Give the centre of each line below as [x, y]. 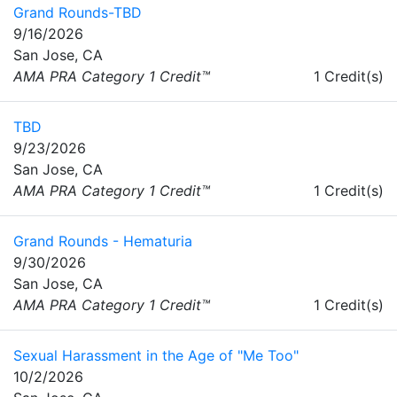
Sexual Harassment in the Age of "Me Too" [156, 356]
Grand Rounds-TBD [78, 13]
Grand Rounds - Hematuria [103, 241]
